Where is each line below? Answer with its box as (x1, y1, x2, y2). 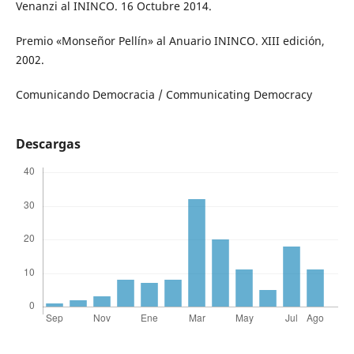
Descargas (15, 135, 81, 153)
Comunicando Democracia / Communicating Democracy (15, 87, 312, 103)
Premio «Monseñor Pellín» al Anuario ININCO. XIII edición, (15, 33, 325, 49)
